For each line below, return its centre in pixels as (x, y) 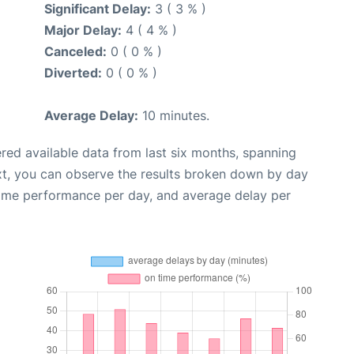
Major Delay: (83, 30)
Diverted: (73, 73)
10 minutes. (174, 116)
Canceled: (75, 52)
